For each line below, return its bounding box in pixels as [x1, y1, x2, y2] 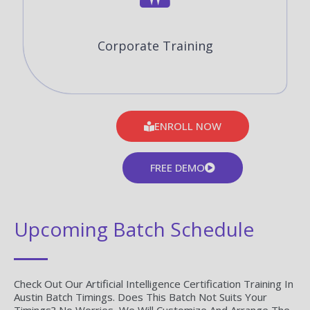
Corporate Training [97, 37, 213, 55]
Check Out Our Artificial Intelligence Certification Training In [14, 276, 293, 291]
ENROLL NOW [154, 118, 221, 133]
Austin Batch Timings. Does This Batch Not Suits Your [14, 289, 267, 304]
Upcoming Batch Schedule [14, 215, 254, 242]
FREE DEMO [150, 160, 205, 174]
